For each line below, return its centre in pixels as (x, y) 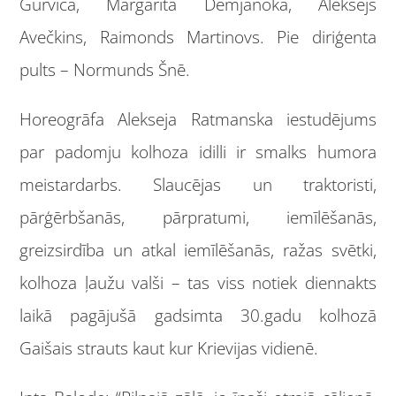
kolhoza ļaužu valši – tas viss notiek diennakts (198, 283)
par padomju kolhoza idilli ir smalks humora (198, 152)
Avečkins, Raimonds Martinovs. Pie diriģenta (198, 38)
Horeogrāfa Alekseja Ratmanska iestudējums (198, 120)
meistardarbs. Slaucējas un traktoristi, (198, 185)
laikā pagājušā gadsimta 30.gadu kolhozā (198, 316)
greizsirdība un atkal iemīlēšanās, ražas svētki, (198, 251)
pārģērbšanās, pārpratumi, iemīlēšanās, (198, 218)
